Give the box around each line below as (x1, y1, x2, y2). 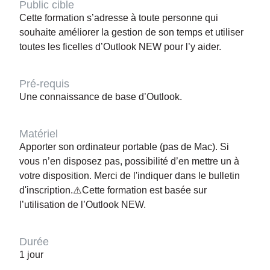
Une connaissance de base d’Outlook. (19, 91, 182, 102)
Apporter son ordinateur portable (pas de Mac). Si (19, 141, 229, 152)
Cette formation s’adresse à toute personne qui (19, 12, 218, 23)
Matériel (19, 127, 58, 140)
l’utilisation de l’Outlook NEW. (19, 199, 146, 210)
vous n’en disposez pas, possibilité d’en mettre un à (19, 155, 239, 166)
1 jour (19, 249, 43, 260)
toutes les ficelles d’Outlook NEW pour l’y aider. (19, 41, 221, 52)
